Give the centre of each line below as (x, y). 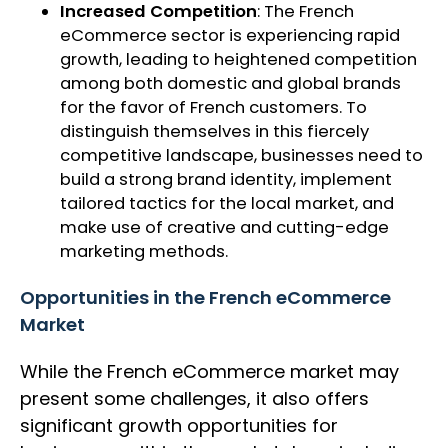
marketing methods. (146, 252)
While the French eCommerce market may (209, 372)
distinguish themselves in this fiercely (214, 132)
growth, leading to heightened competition (238, 60)
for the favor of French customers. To (213, 108)
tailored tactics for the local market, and (227, 204)
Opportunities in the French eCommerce (205, 298)
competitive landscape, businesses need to (241, 156)
